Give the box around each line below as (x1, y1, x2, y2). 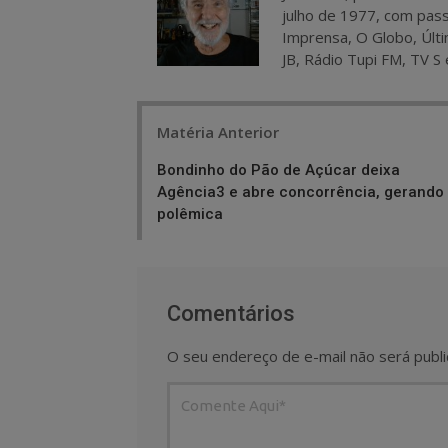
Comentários (167, 300, 295, 326)
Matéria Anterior (157, 121, 279, 142)
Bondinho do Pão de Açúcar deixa (157, 160, 400, 179)
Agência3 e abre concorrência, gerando (157, 182, 444, 201)
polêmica (157, 204, 223, 223)
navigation (136, 135, 242, 162)
